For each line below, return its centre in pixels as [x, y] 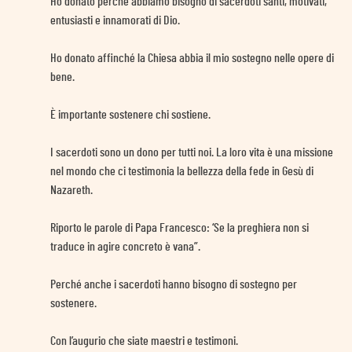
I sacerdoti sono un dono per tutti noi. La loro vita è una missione [192, 152]
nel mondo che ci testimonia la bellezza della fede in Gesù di [182, 171]
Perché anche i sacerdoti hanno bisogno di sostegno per [174, 284]
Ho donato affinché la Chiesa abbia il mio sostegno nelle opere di [192, 58]
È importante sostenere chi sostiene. [130, 114]
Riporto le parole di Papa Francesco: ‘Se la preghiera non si [180, 227]
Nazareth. [71, 190]
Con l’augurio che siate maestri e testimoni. [144, 341]
